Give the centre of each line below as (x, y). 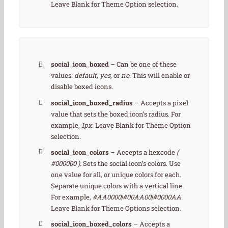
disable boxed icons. (82, 87)
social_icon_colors (80, 152)
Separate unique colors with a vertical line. (118, 186)
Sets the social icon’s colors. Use (131, 163)
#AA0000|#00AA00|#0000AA (137, 197)
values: (63, 76)
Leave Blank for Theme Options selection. (116, 208)
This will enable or (161, 76)
